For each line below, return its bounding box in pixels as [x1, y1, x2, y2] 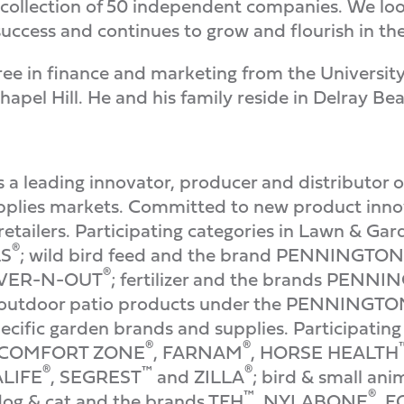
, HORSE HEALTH [251, 338, 399, 366]
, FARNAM [153, 338, 243, 366]
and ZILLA [152, 363, 244, 390]
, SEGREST [50, 363, 142, 390]
